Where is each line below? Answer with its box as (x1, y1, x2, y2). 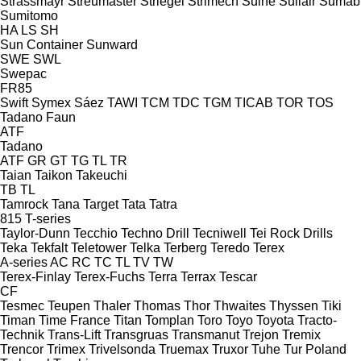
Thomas (134, 298, 180, 313)
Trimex (47, 342, 85, 356)
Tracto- (297, 313, 337, 327)
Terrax (180, 269, 216, 284)
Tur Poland (284, 342, 346, 356)
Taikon (35, 168, 73, 182)
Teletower (71, 240, 127, 255)
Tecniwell (193, 226, 247, 240)
